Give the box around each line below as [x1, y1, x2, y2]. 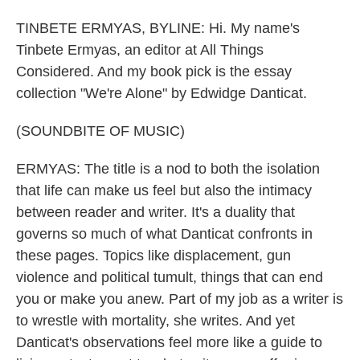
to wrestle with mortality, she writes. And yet [16, 313, 295, 329]
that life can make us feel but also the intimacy [16, 182, 312, 198]
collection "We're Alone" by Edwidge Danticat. [16, 85, 307, 101]
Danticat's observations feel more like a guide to [16, 334, 322, 350]
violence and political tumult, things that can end [16, 269, 323, 285]
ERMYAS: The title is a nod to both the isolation [16, 161, 320, 177]
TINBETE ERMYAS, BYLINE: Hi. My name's [16, 20, 300, 36]
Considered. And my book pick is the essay [16, 63, 292, 80]
